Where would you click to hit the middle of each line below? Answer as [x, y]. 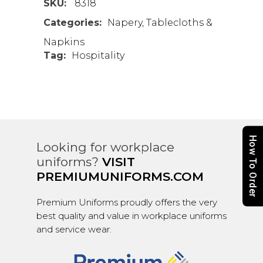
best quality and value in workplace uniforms [131, 216]
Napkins [64, 42]
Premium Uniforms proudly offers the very [127, 203]
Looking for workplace [105, 147]
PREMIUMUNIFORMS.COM [120, 177]
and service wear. [74, 230]
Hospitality [98, 56]
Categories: [73, 23]
